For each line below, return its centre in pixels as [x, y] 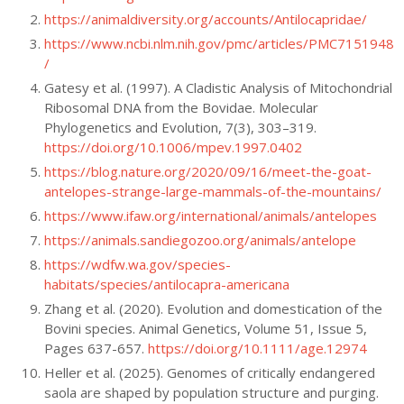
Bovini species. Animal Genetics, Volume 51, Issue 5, [205, 328]
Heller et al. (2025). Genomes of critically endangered [209, 372]
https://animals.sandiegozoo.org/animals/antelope [200, 239]
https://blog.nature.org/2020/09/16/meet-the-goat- [207, 171]
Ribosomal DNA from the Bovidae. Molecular [181, 107]
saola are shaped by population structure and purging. [211, 392]
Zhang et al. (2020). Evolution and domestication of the [213, 308]
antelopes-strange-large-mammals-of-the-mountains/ [212, 191]
